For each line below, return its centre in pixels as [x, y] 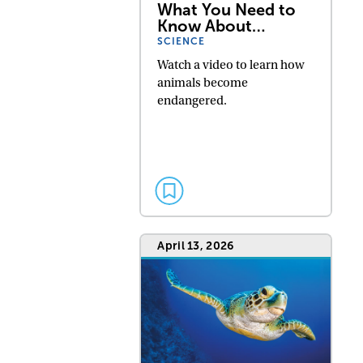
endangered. [192, 100]
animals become [203, 82]
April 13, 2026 [196, 246]
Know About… [211, 26]
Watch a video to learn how [231, 64]
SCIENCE [181, 41]
